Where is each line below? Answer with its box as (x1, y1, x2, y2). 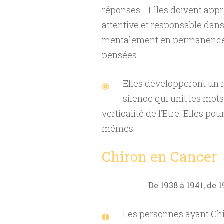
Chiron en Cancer (101, 147, 217, 166)
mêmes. (101, 122, 135, 134)
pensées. (101, 49, 139, 61)
